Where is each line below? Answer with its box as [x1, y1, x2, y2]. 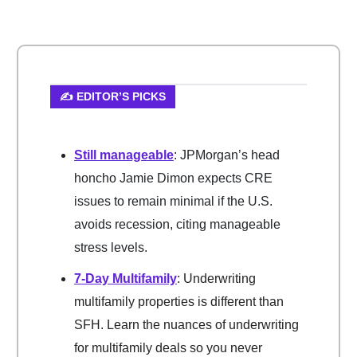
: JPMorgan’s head [174, 148, 280, 163]
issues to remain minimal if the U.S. [74, 194, 273, 209]
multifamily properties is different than [74, 295, 284, 309]
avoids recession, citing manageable [74, 218, 280, 232]
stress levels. [74, 241, 147, 255]
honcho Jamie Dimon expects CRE [74, 171, 273, 186]
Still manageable [74, 148, 174, 163]
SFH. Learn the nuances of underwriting [74, 318, 299, 332]
